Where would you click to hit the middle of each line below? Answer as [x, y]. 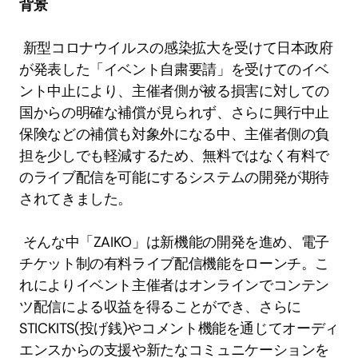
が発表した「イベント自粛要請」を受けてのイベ [175, 69]
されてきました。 [78, 199]
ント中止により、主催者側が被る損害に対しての [175, 91]
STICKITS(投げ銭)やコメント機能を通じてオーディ [179, 328]
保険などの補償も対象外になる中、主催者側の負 [175, 134]
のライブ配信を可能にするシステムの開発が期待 [175, 177]
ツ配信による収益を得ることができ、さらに [160, 306]
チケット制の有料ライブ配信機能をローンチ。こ [175, 263]
